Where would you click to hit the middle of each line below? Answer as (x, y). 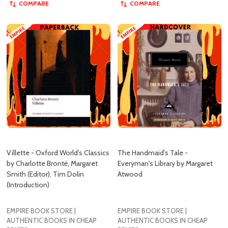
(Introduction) (28, 159)
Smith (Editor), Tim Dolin (45, 148)
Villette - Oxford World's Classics (58, 127)
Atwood (130, 148)
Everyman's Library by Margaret (165, 138)
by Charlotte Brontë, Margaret (52, 138)
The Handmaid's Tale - (153, 127)
